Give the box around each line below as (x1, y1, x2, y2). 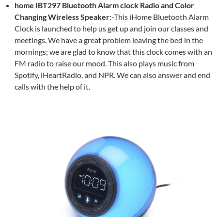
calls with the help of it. (15, 82, 90, 91)
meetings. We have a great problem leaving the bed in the (15, 35, 203, 45)
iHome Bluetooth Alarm (129, 12, 209, 21)
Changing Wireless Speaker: (15, 12, 111, 21)
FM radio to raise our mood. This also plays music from (15, 59, 194, 68)
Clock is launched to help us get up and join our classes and (15, 24, 208, 33)
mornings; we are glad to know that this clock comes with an (15, 47, 212, 56)
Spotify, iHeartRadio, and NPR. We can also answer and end (15, 70, 210, 79)
